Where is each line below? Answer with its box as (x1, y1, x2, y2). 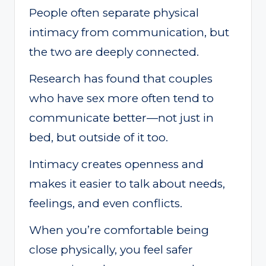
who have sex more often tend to (29, 91, 214, 105)
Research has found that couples (29, 71, 213, 85)
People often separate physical (29, 5, 199, 20)
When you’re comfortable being (29, 223, 209, 237)
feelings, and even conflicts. (29, 196, 182, 210)
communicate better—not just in (29, 110, 214, 125)
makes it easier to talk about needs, (29, 176, 225, 191)
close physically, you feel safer (29, 242, 193, 256)
